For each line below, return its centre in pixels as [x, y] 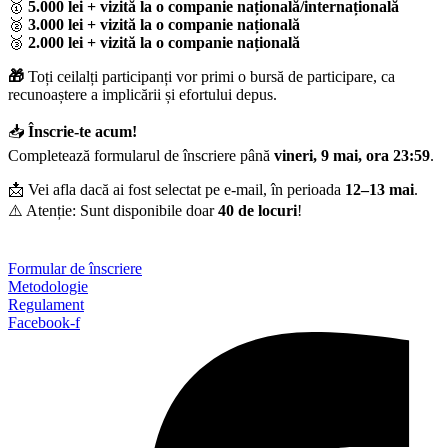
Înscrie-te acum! [82, 131]
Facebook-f [44, 322]
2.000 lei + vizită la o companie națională [164, 42]
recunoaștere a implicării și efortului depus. [142, 94]
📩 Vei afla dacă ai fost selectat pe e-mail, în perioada [176, 189]
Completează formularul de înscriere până [141, 155]
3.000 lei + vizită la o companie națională [164, 24]
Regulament [46, 304]
